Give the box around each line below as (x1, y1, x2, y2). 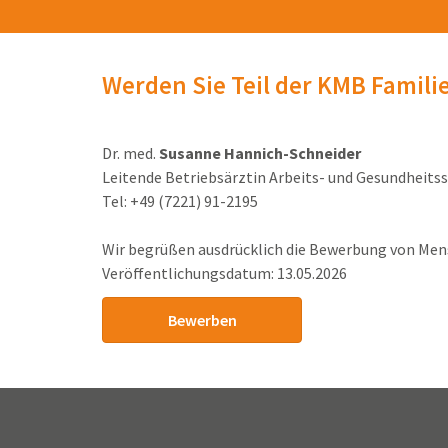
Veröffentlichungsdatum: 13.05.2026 (102, 263, 347, 284)
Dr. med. (102, 143, 159, 164)
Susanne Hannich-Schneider (159, 143, 361, 164)
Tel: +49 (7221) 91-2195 (102, 191, 258, 212)
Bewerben (167, 310, 237, 331)
